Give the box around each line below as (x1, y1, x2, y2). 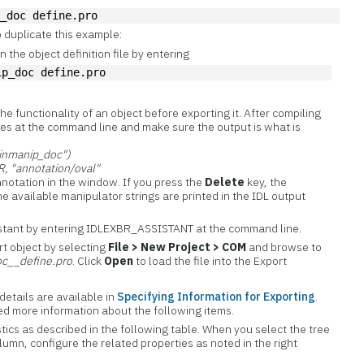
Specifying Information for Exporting (117, 289, 316, 304)
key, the (245, 175, 288, 189)
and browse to (246, 240, 323, 254)
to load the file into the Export (133, 253, 288, 268)
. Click (72, 253, 105, 268)
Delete (205, 175, 245, 189)
